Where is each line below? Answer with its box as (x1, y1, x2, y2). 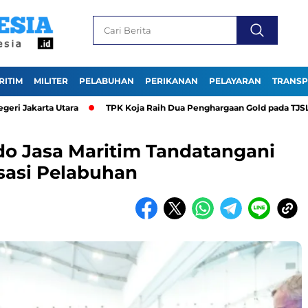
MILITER (34, 76, 68, 86)
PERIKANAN (145, 76, 198, 86)
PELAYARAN (209, 76, 261, 86)
